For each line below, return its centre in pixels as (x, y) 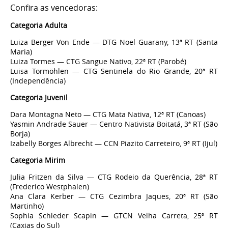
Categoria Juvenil (39, 98)
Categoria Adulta (39, 25)
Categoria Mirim (38, 160)
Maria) (21, 52)
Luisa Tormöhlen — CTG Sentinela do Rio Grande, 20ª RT (114, 71)
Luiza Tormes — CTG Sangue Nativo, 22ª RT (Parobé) (98, 62)
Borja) (20, 134)
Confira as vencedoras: (54, 8)
